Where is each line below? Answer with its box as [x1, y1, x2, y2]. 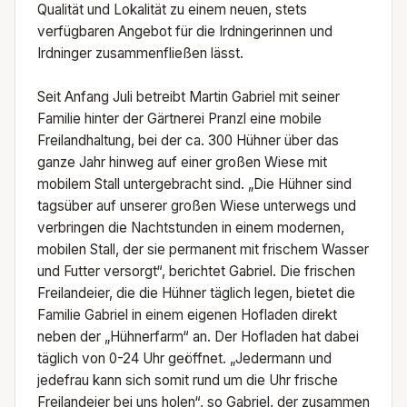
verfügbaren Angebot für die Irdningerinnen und [37, 23, 333, 41]
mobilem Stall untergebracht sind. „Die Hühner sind [37, 175, 352, 194]
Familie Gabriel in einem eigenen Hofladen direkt [37, 306, 337, 324]
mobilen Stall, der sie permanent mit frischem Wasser [37, 241, 369, 259]
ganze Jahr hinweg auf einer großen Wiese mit [37, 154, 327, 172]
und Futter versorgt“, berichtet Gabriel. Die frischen [37, 263, 355, 281]
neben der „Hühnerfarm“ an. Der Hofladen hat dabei [37, 328, 359, 346]
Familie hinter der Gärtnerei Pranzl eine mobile [37, 110, 322, 128]
